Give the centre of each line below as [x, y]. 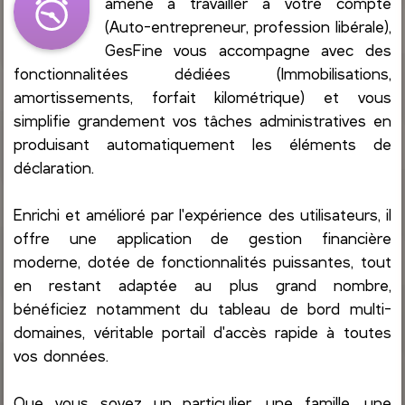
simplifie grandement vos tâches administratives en [202, 120]
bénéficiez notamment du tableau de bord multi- [202, 308]
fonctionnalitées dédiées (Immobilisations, [202, 73]
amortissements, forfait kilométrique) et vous [202, 96]
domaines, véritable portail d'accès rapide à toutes [202, 331]
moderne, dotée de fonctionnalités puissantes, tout [202, 261]
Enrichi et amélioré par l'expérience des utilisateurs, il [202, 214]
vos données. [61, 355]
